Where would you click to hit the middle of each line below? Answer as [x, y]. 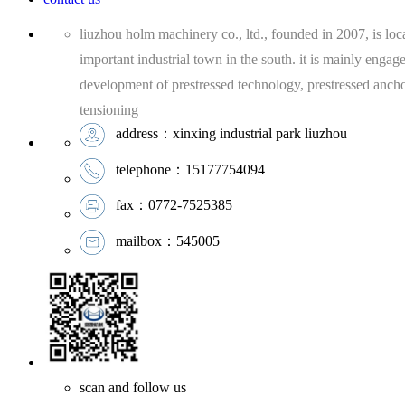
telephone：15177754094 [190, 169]
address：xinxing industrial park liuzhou [231, 134]
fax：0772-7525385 [174, 205]
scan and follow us [133, 387]
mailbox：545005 [168, 240]
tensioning [109, 109]
